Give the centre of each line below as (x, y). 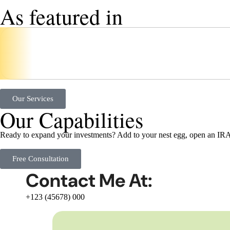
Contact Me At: (89, 180)
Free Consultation (41, 159)
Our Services (33, 99)
